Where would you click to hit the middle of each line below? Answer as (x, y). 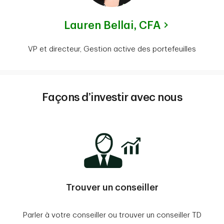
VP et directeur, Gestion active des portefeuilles (112, 49)
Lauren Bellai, (101, 26)
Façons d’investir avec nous (112, 98)
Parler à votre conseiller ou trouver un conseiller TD (112, 215)
